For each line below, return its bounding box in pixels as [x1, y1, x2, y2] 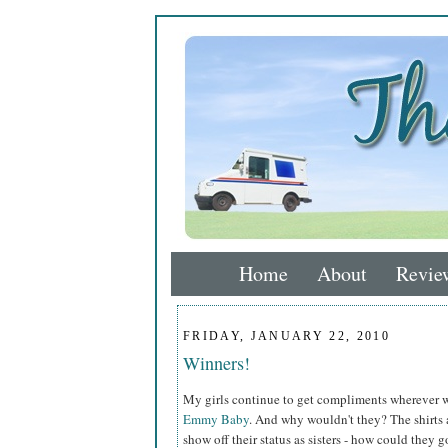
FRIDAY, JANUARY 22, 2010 [183, 329, 391, 343]
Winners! [183, 351, 250, 376]
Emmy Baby [183, 410, 249, 429]
